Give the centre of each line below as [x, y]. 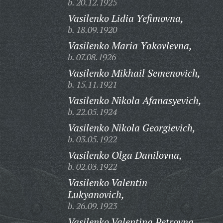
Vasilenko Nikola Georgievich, [131, 128]
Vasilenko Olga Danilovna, [125, 155]
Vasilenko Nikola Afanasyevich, [134, 100]
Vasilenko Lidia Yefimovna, [125, 18]
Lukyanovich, [96, 194]
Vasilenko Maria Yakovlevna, [130, 46]
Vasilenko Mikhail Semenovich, [134, 73]
